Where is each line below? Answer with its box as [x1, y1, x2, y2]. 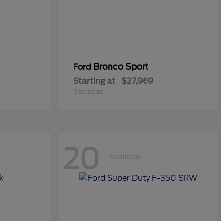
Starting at [73, 76, 115, 86]
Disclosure [73, 88, 103, 95]
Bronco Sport [93, 62, 148, 72]
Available [110, 152, 142, 161]
